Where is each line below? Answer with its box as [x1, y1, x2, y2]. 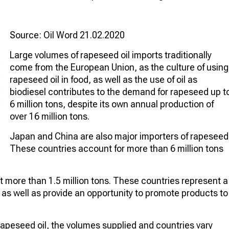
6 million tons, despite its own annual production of [10, 98, 214, 109]
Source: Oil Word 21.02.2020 [10, 29, 125, 40]
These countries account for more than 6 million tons [10, 143, 223, 154]
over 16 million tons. [10, 110, 89, 122]
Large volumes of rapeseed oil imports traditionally [10, 49, 212, 60]
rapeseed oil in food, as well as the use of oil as [10, 74, 197, 85]
